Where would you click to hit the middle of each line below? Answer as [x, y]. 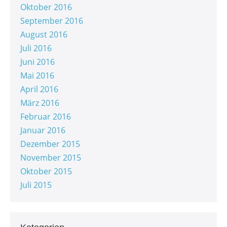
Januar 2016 [43, 130]
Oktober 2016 [46, 7]
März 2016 [40, 103]
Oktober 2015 [46, 172]
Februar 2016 [46, 117]
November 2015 [51, 158]
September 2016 [52, 21]
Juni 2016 [37, 62]
